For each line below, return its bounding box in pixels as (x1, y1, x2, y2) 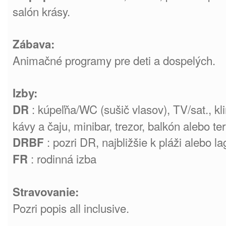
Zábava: (13, 36, 54, 52)
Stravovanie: (13, 184, 79, 200)
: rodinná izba (31, 150, 96, 166)
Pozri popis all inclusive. (13, 200, 129, 216)
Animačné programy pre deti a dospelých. (13, 52, 215, 68)
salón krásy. (13, 3, 70, 19)
